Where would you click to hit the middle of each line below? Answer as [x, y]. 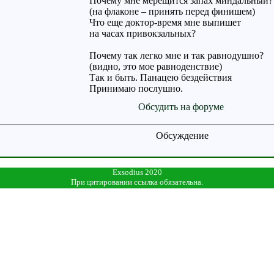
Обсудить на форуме [181, 107]
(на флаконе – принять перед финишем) [172, 11]
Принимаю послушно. [136, 88]
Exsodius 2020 [137, 172]
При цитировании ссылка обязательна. [137, 182]
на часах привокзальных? [142, 33]
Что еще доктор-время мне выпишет [165, 22]
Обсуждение [182, 135]
